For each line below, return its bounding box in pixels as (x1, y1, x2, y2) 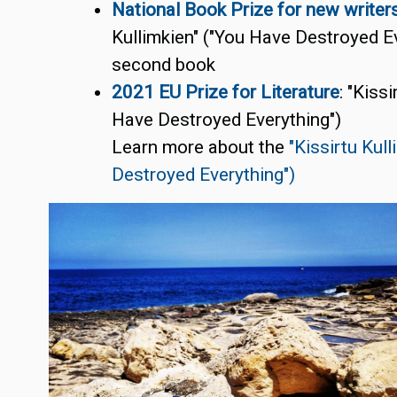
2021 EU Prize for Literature (112, 82, 340, 104)
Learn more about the (112, 136, 290, 159)
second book (112, 54, 216, 76)
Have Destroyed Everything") (112, 109, 342, 131)
